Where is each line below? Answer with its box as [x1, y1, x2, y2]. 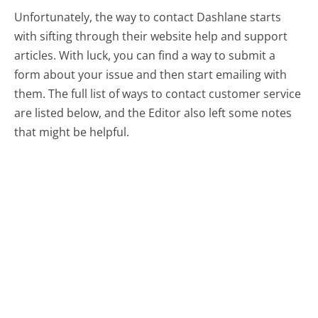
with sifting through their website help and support [14, 28, 288, 45]
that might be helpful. [14, 124, 130, 141]
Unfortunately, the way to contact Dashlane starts [14, 9, 282, 26]
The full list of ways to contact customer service [48, 86, 302, 102]
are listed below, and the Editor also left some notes [14, 105, 292, 121]
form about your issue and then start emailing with [14, 67, 287, 83]
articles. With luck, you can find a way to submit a [14, 48, 276, 64]
